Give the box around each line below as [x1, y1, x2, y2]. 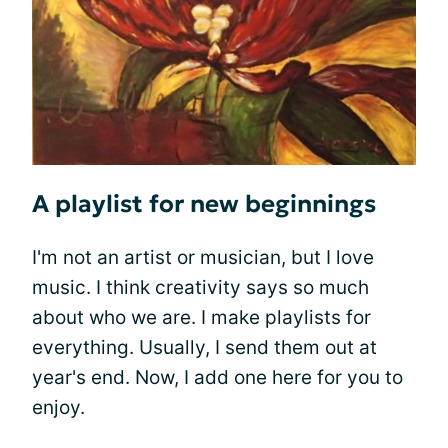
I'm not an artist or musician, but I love [32, 245, 374, 269]
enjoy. [32, 395, 85, 419]
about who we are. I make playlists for [32, 305, 371, 329]
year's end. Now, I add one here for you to [32, 365, 403, 389]
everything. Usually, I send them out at [32, 335, 377, 359]
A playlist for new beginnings [32, 188, 376, 219]
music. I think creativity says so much [32, 275, 369, 299]
